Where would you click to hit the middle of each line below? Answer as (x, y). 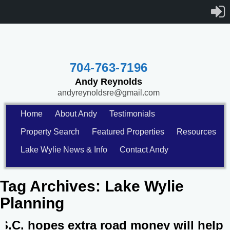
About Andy (76, 113)
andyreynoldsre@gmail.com (109, 93)
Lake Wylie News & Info (64, 149)
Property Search (50, 131)
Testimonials (132, 113)
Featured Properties (128, 131)
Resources (197, 131)
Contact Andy (144, 149)
